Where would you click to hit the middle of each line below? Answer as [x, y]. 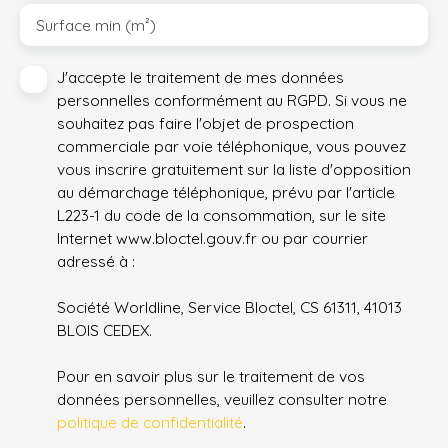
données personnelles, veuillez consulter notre [222, 399]
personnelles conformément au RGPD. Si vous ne [232, 100]
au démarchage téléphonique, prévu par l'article [226, 192]
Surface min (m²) [96, 25]
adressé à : [96, 261]
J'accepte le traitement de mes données [200, 77]
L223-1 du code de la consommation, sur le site [221, 215]
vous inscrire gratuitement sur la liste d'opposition [234, 169]
